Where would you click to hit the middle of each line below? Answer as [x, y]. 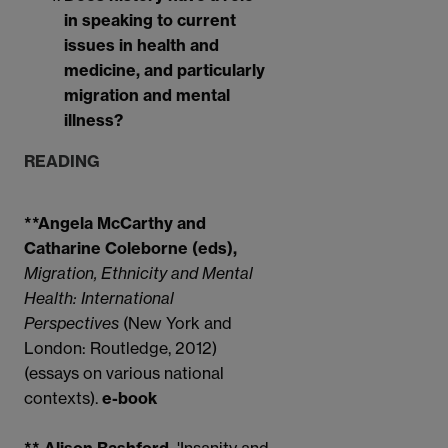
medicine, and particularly [164, 70]
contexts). [61, 398]
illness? [93, 120]
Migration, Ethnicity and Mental [138, 273]
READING [62, 161]
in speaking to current [150, 20]
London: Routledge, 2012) [120, 348]
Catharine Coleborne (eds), [130, 248]
